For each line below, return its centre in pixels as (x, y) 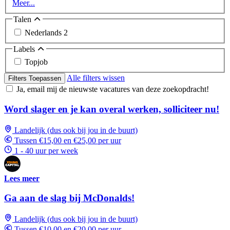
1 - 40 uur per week (46, 150)
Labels (25, 49)
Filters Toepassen (35, 79)
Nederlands (44, 32)
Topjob (36, 62)
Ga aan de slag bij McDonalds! (69, 198)
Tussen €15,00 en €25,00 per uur (68, 140)
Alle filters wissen (96, 78)
